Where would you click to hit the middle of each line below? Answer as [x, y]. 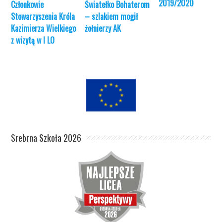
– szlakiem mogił [111, 16]
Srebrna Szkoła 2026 [46, 138]
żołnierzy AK [103, 28]
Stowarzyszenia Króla [43, 16]
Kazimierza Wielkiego [44, 28]
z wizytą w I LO [33, 40]
